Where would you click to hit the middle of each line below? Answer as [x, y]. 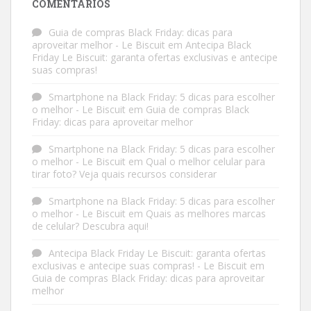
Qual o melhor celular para [205, 161]
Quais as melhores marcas [206, 213]
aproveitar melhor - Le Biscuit [99, 45]
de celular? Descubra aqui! [90, 226]
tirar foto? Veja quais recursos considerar [124, 174]
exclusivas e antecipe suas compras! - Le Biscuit [140, 266]
